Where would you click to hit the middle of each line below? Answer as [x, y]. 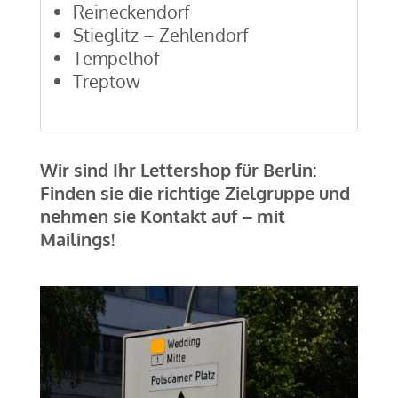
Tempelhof [116, 57]
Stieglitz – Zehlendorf [160, 34]
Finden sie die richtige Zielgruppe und [195, 192]
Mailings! [77, 239]
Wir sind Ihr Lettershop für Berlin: [178, 169]
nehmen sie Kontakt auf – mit [162, 215]
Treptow [106, 80]
